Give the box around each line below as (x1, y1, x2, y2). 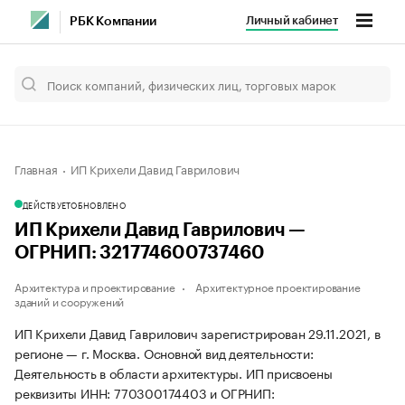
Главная (14, 159, 58, 177)
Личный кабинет (245, 14, 338, 26)
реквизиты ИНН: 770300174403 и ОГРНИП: (14, 382, 275, 402)
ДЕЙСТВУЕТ (23, 198, 71, 211)
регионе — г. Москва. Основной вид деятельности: (14, 343, 314, 363)
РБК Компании (70, 15, 156, 28)
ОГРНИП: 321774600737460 (14, 244, 265, 262)
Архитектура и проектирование (14, 278, 175, 295)
